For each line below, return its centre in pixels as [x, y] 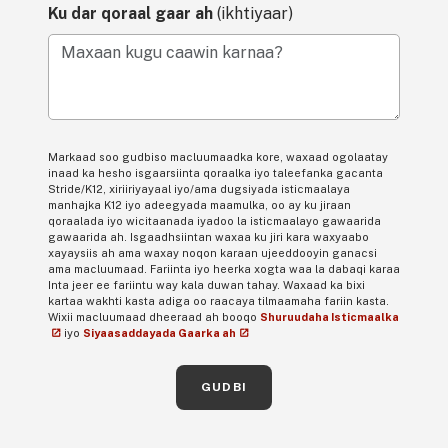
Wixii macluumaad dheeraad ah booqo [154, 316]
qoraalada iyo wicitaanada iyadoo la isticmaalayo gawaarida [214, 220]
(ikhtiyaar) [255, 13]
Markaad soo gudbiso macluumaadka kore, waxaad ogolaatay [218, 156]
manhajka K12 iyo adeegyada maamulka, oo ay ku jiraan [199, 204]
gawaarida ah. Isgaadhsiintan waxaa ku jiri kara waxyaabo [208, 236]
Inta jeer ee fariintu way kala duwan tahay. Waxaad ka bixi [206, 284]
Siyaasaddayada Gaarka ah [159, 332]
